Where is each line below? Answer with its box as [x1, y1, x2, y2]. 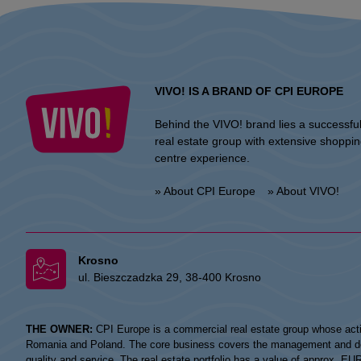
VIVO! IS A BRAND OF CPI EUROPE [155, 84, 343, 98]
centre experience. [155, 151, 250, 164]
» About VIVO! [268, 184, 339, 197]
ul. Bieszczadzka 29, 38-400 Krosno [78, 270, 261, 284]
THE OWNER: [26, 322, 93, 335]
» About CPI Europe [155, 184, 255, 197]
